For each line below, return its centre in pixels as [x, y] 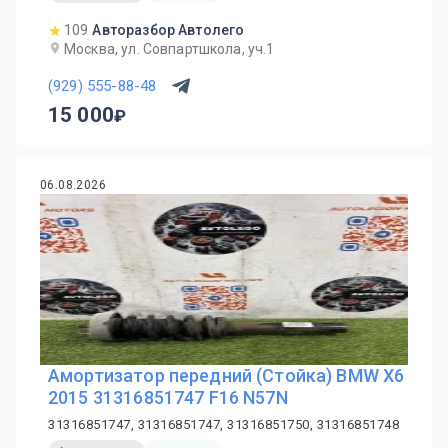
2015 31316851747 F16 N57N [168, 397]
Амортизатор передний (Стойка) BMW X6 [226, 375]
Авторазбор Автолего [168, 30]
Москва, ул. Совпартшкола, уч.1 [169, 49]
